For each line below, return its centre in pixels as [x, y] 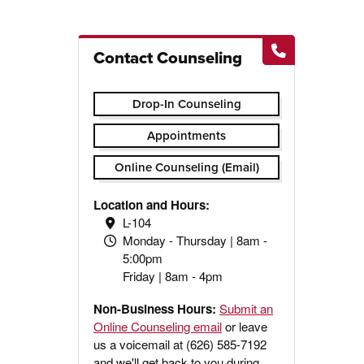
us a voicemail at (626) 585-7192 [180, 344]
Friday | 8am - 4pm [172, 275]
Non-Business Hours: [157, 308]
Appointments [187, 136]
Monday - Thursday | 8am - [195, 240]
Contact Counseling [168, 57]
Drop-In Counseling [186, 104]
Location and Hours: [152, 204]
